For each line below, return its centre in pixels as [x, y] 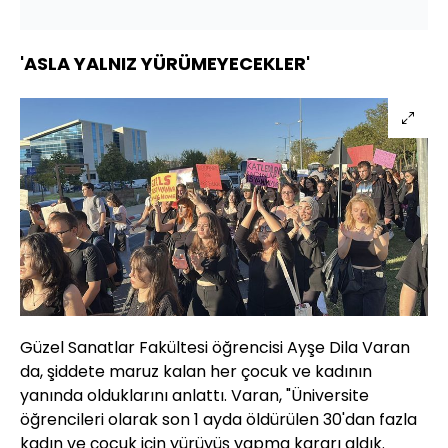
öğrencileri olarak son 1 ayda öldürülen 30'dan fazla [218, 419]
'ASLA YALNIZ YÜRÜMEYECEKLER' [165, 63]
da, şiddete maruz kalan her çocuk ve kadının [196, 371]
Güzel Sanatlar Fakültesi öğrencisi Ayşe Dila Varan [215, 347]
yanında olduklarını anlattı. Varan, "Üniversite [194, 395]
